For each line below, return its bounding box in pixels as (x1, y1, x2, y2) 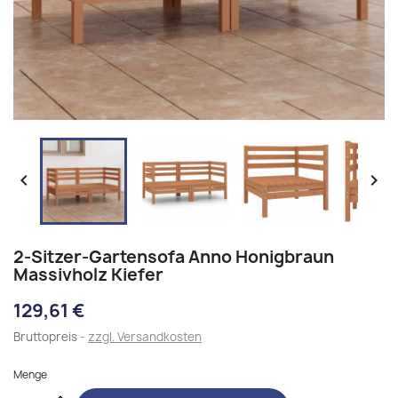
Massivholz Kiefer (13, 263, 163, 286)
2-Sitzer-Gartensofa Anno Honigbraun (13, 245, 334, 268)
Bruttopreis (13, 329, 80, 345)
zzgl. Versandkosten (88, 329, 202, 345)
